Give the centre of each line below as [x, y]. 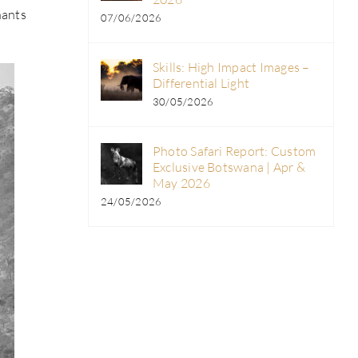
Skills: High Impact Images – [231, 68]
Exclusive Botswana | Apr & [229, 167]
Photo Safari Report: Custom [234, 151]
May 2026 [181, 183]
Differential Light [201, 84]
